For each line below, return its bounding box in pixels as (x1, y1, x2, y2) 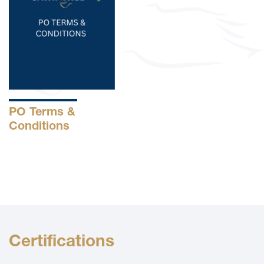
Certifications (9, 235, 114, 252)
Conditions (9, 121, 70, 134)
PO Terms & (9, 107, 75, 120)
